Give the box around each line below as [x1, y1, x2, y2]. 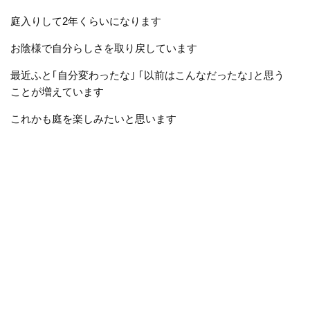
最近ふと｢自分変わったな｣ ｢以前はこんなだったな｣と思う [10, 69, 284, 81]
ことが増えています [10, 85, 104, 98]
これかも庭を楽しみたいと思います [10, 112, 176, 125]
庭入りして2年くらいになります [10, 15, 161, 27]
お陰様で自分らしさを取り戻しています [10, 42, 197, 54]
